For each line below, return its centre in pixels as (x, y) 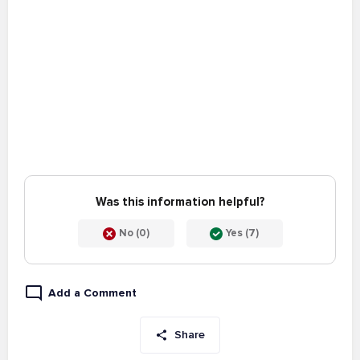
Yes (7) (242, 233)
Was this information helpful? (180, 202)
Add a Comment (92, 293)
